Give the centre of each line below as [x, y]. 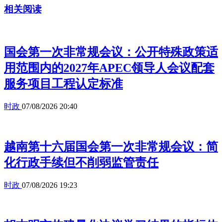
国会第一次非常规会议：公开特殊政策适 [111, 52]
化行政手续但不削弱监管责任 [81, 162]
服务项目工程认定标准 [63, 84]
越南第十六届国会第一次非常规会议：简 [111, 146]
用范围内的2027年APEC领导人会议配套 [109, 68]
